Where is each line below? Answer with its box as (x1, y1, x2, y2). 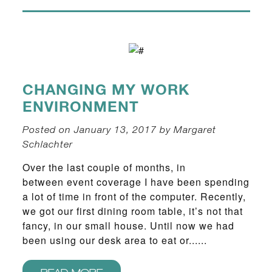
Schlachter (22, 137, 73, 151)
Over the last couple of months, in (22, 160, 186, 175)
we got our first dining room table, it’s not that (22, 204, 243, 219)
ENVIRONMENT (22, 95, 139, 120)
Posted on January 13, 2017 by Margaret (22, 122, 216, 137)
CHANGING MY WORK (22, 78, 189, 103)
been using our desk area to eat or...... (22, 233, 207, 248)
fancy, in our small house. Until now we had (22, 219, 234, 233)
